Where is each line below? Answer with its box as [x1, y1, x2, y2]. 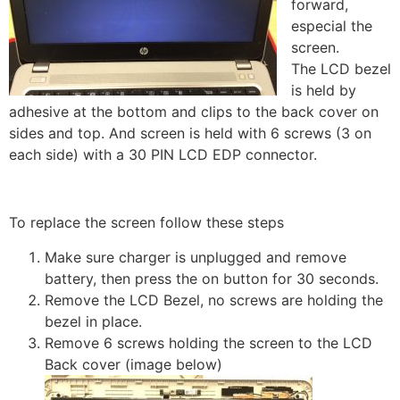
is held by [291, 80, 356, 99]
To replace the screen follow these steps [9, 213, 284, 232]
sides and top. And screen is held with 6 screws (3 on [9, 123, 371, 142]
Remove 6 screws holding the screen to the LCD [45, 333, 372, 352]
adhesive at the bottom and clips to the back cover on [9, 102, 379, 121]
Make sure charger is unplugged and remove [45, 247, 346, 266]
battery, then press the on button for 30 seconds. [45, 269, 379, 287]
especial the [291, 16, 372, 35]
